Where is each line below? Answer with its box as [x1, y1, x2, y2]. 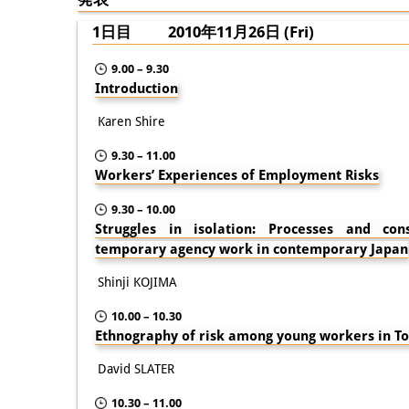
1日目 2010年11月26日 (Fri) [92, 22, 314, 41]
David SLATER [98, 361, 174, 376]
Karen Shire [98, 113, 165, 129]
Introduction [95, 79, 178, 97]
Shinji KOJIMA [98, 274, 177, 289]
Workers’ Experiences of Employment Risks [95, 166, 379, 184]
